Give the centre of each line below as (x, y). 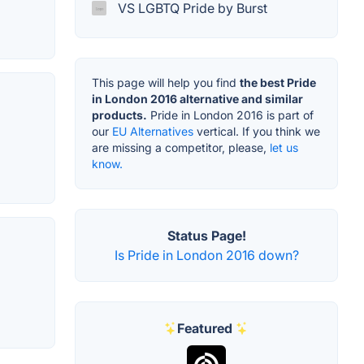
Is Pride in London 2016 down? (206, 255)
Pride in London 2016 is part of (230, 115)
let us (284, 147)
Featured (205, 328)
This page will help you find (166, 82)
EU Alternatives (153, 131)
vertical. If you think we (257, 131)
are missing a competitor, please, (181, 147)
